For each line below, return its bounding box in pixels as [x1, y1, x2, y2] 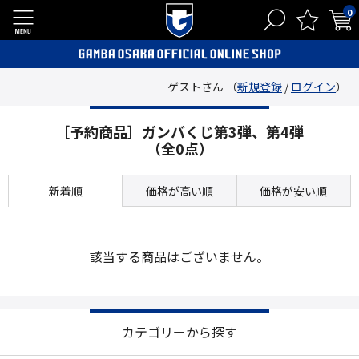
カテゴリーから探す [122, 322, 237, 341]
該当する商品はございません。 [90, 247, 269, 266]
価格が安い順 [260, 183, 328, 199]
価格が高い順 [145, 183, 213, 199]
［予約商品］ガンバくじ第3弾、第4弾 [55, 121, 304, 142]
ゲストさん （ [167, 79, 237, 95]
